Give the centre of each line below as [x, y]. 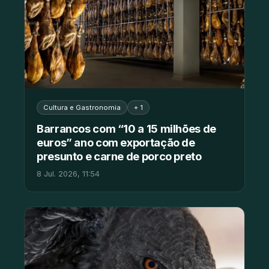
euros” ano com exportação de [116, 143]
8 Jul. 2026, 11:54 [68, 174]
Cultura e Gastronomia [82, 108]
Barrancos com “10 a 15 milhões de [126, 129]
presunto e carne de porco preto [119, 156]
